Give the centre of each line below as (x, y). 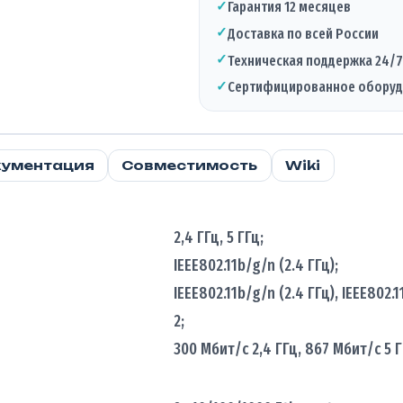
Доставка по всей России (303, 33)
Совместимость (190, 166)
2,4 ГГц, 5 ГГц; (218, 237)
